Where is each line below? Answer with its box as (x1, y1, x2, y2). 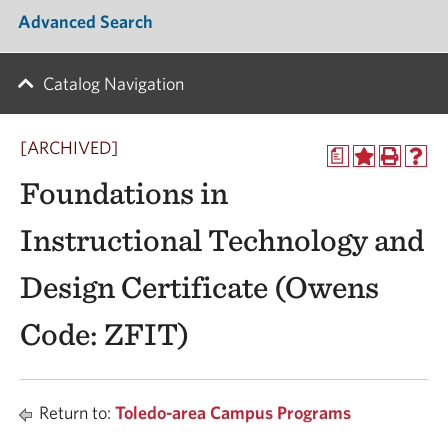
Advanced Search (18, 10, 153, 32)
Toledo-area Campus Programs (115, 402, 351, 423)
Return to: (35, 402, 115, 423)
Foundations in (20, 174, 228, 212)
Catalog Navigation (43, 73, 184, 94)
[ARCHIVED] (20, 137, 118, 158)
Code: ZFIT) (20, 315, 189, 353)
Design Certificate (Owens (20, 268, 379, 306)
